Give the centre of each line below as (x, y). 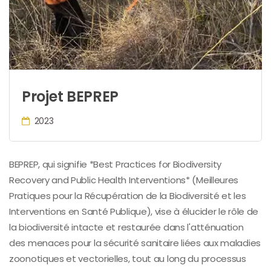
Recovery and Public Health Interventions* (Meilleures (124, 180)
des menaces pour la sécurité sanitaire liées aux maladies (135, 243)
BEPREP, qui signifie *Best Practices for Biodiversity (116, 164)
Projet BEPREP (70, 96)
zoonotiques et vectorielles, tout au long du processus (128, 258)
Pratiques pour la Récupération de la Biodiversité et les (128, 195)
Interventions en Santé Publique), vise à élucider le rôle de (134, 211)
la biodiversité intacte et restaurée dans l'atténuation (126, 227)
